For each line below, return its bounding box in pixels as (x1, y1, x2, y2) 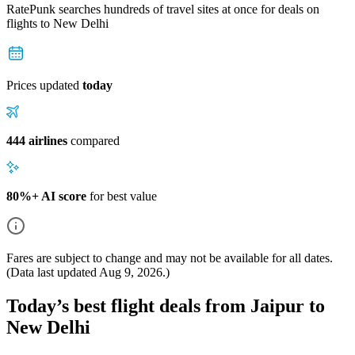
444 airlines (6, 133, 67, 147)
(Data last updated (6, 265, 99, 279)
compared (67, 133, 120, 147)
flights (6, 16, 40, 30)
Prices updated (6, 78, 82, 92)
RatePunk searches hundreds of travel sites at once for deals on (6, 2, 319, 16)
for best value (86, 189, 157, 203)
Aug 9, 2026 (99, 265, 162, 279)
